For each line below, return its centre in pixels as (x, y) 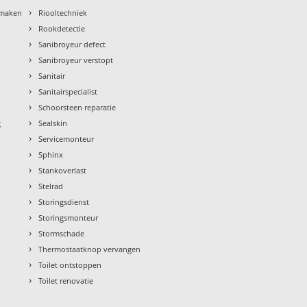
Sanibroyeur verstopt (76, 60)
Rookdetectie (62, 28)
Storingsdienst (64, 201)
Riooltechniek (63, 12)
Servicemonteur (66, 138)
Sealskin (53, 123)
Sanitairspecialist (68, 91)
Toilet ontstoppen (70, 265)
